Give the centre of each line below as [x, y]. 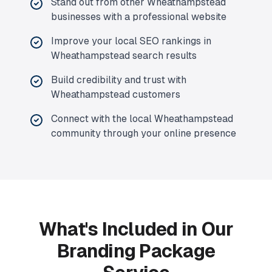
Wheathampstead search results [124, 56]
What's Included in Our [136, 229]
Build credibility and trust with [119, 80]
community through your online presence [144, 133]
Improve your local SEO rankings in [131, 41]
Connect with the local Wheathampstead [142, 119]
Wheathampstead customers [116, 94]
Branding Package [136, 251]
